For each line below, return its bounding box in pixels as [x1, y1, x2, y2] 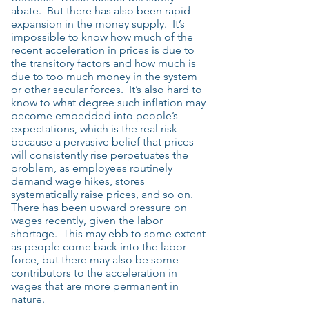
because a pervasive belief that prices [11, 135, 194, 148]
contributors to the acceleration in [11, 266, 177, 279]
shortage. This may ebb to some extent [11, 227, 206, 240]
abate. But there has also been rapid [11, 4, 190, 17]
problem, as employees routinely [11, 161, 172, 175]
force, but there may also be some [11, 253, 179, 266]
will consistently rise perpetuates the [11, 148, 188, 161]
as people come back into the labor [11, 240, 186, 253]
